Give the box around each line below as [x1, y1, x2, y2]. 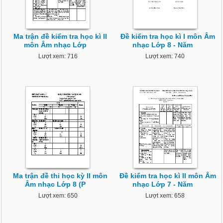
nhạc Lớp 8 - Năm [132, 41, 193, 49]
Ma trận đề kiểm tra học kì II [13, 32, 108, 41]
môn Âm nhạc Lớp [24, 41, 87, 49]
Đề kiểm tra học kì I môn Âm [120, 32, 215, 41]
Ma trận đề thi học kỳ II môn [13, 172, 108, 180]
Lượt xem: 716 [38, 53, 78, 60]
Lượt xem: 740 [145, 53, 185, 60]
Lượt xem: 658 [145, 192, 185, 200]
